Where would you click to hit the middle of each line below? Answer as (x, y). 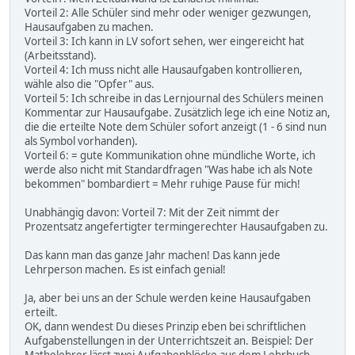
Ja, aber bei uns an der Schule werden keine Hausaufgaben (168, 298)
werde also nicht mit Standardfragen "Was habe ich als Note (169, 169)
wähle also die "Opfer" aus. (90, 84)
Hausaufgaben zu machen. (89, 27)
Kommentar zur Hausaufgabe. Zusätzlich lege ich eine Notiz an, (177, 112)
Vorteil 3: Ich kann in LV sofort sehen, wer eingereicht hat (164, 41)
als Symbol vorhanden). (81, 141)
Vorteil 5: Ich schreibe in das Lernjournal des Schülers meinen (174, 98)
